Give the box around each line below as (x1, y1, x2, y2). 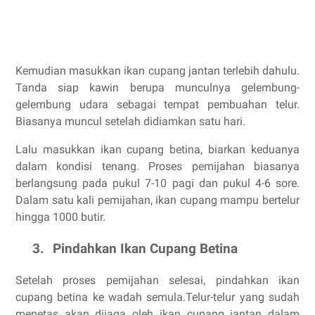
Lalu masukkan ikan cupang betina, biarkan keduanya (15, 143, 300, 157)
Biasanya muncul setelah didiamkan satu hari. (15, 115, 245, 129)
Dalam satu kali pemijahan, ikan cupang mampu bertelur (15, 193, 300, 207)
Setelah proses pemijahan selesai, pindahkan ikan (15, 274, 300, 288)
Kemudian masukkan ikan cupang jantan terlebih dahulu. (15, 64, 300, 78)
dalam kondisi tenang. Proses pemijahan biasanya (15, 160, 300, 174)
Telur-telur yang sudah (186, 290, 300, 304)
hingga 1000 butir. (15, 210, 105, 224)
